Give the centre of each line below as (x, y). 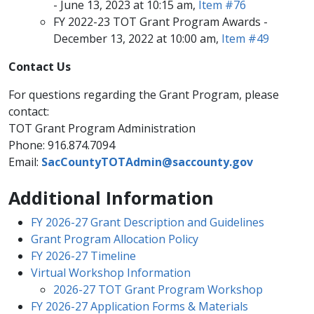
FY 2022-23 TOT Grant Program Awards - (161, 22)
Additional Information (114, 198)
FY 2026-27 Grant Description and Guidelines (148, 222)
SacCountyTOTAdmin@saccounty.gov (147, 162)
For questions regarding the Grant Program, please (144, 95)
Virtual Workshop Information (111, 273)
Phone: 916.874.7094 (62, 145)
